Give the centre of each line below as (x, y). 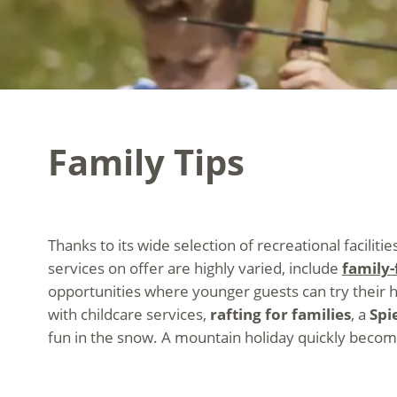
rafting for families (280, 314)
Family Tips (146, 162)
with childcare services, (128, 314)
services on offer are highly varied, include (195, 268)
